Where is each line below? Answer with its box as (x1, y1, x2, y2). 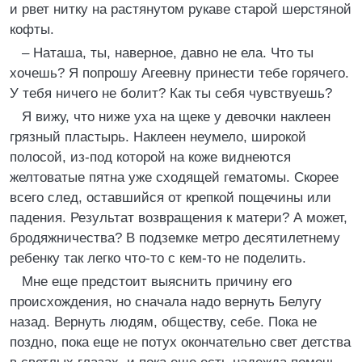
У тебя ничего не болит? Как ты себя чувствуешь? (10, 86, 332, 101)
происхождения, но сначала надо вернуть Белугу (10, 294, 322, 309)
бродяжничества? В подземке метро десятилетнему (10, 230, 340, 246)
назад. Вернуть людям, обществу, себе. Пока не (10, 314, 317, 330)
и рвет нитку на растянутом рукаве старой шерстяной (10, 2, 351, 17)
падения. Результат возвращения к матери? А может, (10, 210, 347, 225)
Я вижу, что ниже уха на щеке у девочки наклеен (22, 109, 330, 124)
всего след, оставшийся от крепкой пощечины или (10, 190, 331, 205)
